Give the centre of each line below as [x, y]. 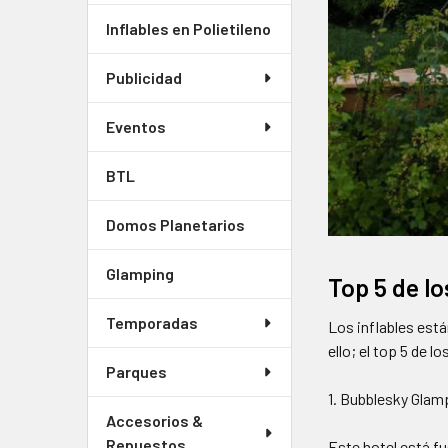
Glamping [140, 273]
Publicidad [144, 77]
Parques [136, 371]
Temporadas [152, 322]
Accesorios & [154, 420]
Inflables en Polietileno [188, 28]
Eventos [136, 126]
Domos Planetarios [175, 224]
